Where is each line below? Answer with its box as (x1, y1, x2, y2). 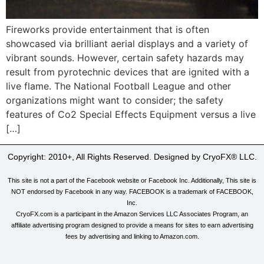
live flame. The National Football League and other (6, 80, 231, 93)
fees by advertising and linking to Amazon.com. (65, 232, 199, 240)
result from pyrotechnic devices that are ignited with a (6, 66, 249, 78)
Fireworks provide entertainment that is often (6, 24, 209, 36)
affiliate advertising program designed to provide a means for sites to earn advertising (11, 221, 253, 229)
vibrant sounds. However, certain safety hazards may (6, 52, 244, 64)
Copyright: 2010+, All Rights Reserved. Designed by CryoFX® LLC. (7, 151, 257, 161)
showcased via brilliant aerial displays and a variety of (6, 38, 248, 50)
